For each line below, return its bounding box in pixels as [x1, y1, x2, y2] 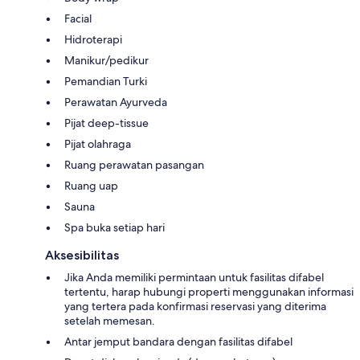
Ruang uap [64, 178, 118, 194]
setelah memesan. [64, 313, 155, 329]
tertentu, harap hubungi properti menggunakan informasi [64, 284, 354, 300]
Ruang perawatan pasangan [64, 157, 204, 173]
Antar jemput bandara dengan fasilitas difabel [64, 334, 292, 350]
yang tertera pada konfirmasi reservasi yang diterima [64, 299, 326, 314]
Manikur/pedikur [64, 53, 149, 68]
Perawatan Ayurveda [64, 95, 167, 110]
